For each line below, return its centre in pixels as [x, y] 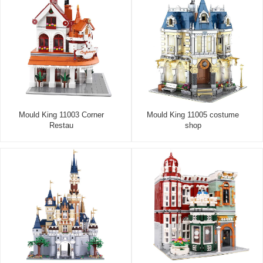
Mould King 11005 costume [193, 115]
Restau [61, 125]
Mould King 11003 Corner [61, 115]
